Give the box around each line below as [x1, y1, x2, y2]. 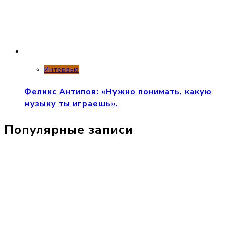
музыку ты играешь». [24, 98, 118, 109]
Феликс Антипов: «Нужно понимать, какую [24, 86, 212, 97]
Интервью [44, 65, 79, 75]
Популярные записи [4, 121, 133, 138]
